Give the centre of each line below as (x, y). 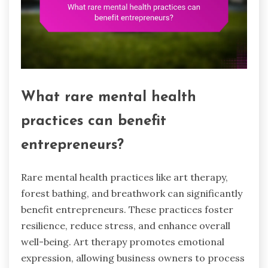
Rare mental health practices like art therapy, (124, 177)
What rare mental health (109, 97)
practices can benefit (94, 121)
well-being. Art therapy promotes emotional (123, 241)
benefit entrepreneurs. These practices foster (127, 209)
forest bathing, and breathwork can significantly (132, 193)
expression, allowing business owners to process (133, 258)
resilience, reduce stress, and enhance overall (126, 225)
